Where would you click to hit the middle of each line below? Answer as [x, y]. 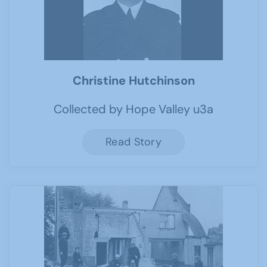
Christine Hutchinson [133, 80]
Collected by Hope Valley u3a [133, 109]
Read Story [133, 142]
